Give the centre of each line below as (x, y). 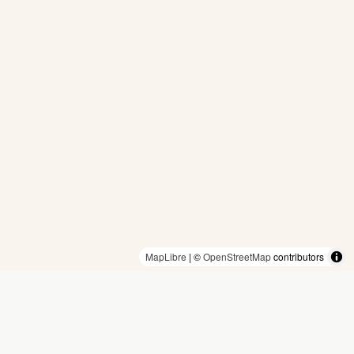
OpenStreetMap (237, 256)
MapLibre (166, 256)
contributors (298, 256)
